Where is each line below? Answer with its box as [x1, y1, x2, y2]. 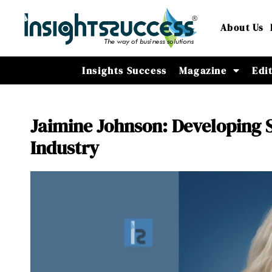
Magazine [178, 63, 227, 77]
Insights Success [82, 63, 167, 77]
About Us [220, 21, 264, 35]
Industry [30, 135, 100, 160]
